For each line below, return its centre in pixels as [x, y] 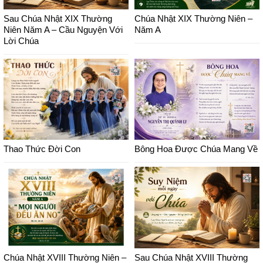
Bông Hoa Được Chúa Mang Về [196, 149]
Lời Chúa [21, 41]
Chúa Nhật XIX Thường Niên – [193, 18]
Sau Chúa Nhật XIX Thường [58, 18]
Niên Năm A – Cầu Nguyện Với [63, 29]
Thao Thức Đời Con [42, 149]
